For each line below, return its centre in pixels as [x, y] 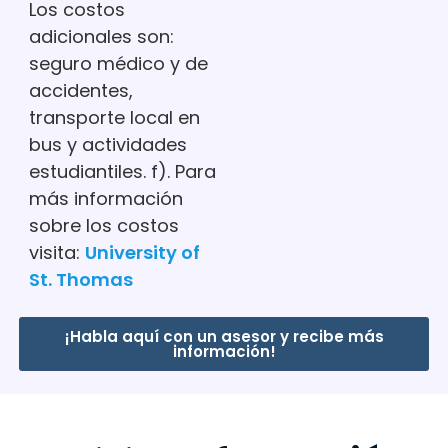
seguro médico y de [118, 63]
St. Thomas [80, 279]
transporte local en [114, 117]
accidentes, [80, 90]
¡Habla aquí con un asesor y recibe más [224, 336]
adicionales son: [101, 36]
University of [142, 252]
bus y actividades [107, 144]
